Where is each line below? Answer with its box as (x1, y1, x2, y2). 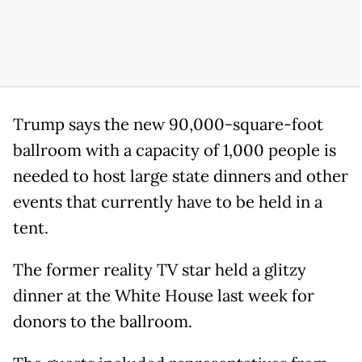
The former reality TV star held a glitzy (13, 259, 306, 280)
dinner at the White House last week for (13, 284, 314, 306)
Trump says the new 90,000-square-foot (13, 113, 323, 135)
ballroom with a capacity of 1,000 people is (13, 139, 336, 161)
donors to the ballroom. (13, 310, 196, 332)
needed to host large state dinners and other (13, 165, 348, 187)
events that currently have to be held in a (13, 191, 322, 213)
